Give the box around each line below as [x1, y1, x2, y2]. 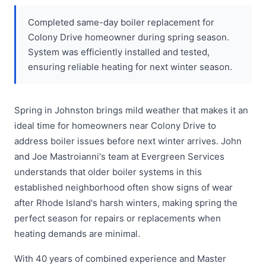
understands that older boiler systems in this [14, 166, 202, 178]
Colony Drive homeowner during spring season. [28, 31, 229, 43]
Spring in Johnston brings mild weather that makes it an [14, 104, 248, 116]
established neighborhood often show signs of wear [14, 182, 233, 194]
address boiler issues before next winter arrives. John [14, 135, 242, 147]
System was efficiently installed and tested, [28, 46, 210, 58]
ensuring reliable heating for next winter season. [28, 61, 232, 73]
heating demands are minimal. [14, 228, 140, 240]
